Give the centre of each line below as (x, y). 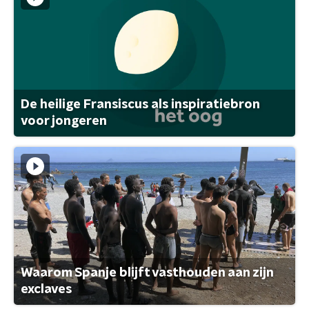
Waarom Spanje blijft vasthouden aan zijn (147, 273)
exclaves (46, 290)
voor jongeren (64, 121)
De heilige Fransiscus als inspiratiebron (140, 104)
